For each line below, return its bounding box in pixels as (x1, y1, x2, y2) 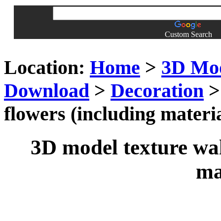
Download (4, 79, 89, 102)
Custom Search (165, 30, 212, 38)
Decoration (110, 79, 204, 102)
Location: (4, 56, 85, 78)
